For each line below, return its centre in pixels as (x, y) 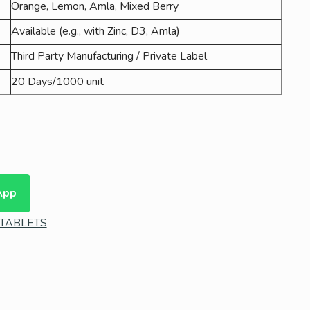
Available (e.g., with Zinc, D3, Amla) (95, 31)
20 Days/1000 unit (57, 81)
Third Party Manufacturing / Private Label (109, 56)
